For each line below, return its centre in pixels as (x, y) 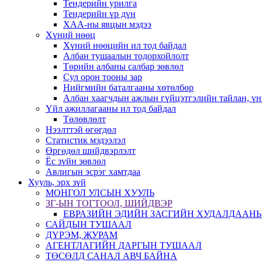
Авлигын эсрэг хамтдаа (93, 172)
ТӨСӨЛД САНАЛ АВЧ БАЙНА (111, 256)
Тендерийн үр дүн (99, 14)
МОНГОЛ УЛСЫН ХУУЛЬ (100, 193)
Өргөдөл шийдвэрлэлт (91, 151)
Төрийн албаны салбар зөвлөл (123, 66)
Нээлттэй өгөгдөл (81, 130)
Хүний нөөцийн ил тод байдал (125, 45)
